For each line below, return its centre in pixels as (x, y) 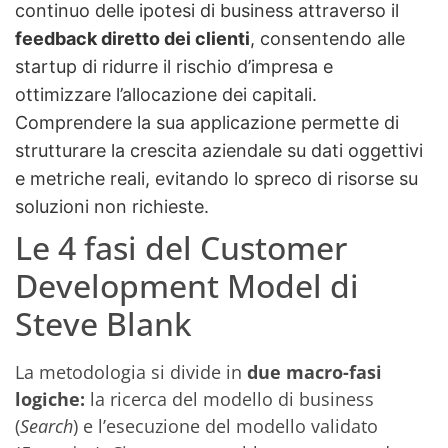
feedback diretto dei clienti (132, 39)
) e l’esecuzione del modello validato (225, 426)
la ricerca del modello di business (229, 399)
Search (46, 426)
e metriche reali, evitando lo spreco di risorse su (216, 179)
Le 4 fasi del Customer (181, 248)
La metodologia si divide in (131, 372)
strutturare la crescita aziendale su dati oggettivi (219, 151)
